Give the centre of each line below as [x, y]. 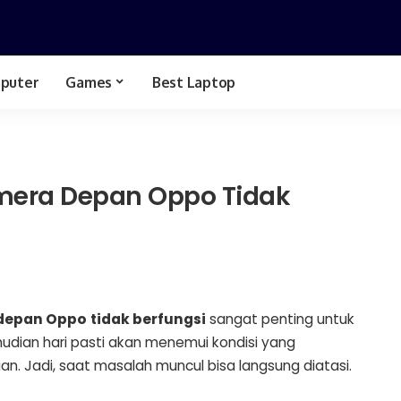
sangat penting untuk [280, 320]
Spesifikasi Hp [99, 145]
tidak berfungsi [148, 320]
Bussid [264, 145]
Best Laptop [193, 82]
